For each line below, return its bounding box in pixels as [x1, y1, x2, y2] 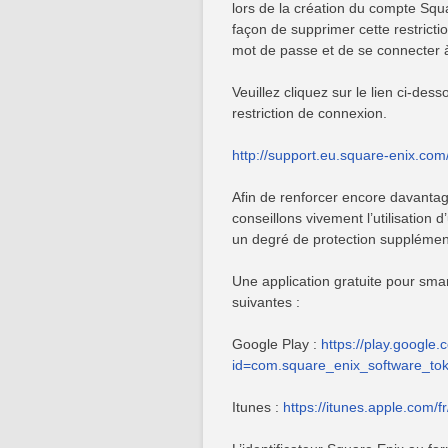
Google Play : [232, 336, 321, 352]
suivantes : [232, 294, 300, 310]
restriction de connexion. [232, 105, 387, 121]
